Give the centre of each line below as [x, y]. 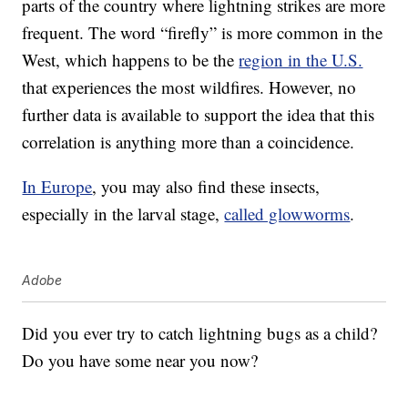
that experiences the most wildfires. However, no [189, 87]
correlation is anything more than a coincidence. [189, 142]
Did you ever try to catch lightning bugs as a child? [200, 333]
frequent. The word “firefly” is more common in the [203, 33]
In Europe [57, 187]
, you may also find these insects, [206, 187]
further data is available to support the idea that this [199, 115]
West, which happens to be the [131, 60]
